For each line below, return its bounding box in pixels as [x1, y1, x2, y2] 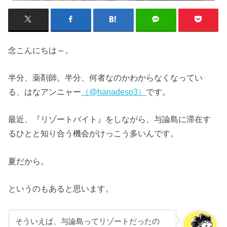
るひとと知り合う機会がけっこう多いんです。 [8, 129, 179, 138]
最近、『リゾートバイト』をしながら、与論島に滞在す [8, 115, 211, 124]
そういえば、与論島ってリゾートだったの [15, 217, 160, 225]
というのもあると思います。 [8, 184, 114, 194]
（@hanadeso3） [81, 87, 146, 97]
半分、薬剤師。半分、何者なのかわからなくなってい [8, 73, 203, 83]
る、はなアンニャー [8, 87, 82, 97]
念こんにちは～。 [8, 45, 73, 55]
